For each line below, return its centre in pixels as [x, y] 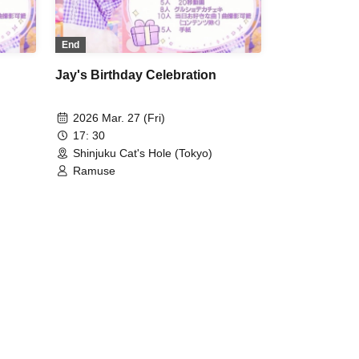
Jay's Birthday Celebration [136, 75]
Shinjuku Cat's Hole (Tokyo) [143, 153]
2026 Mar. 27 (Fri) [119, 118]
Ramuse [94, 171]
